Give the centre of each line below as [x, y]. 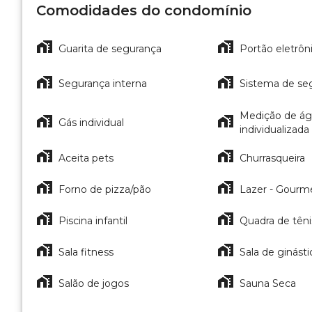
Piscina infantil [93, 220]
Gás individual [91, 123]
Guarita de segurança [110, 48]
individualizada [274, 130]
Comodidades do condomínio [144, 10]
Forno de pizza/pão [105, 189]
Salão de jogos [94, 283]
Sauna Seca [267, 283]
